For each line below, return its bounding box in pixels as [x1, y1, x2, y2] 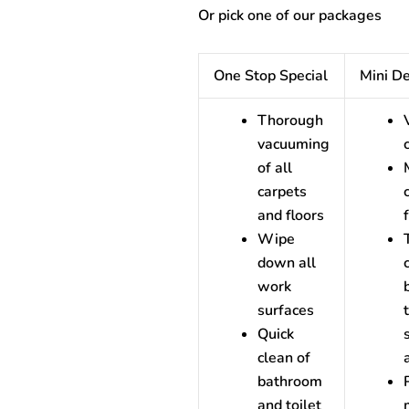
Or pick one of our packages [197, 5, 382, 26]
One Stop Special [213, 66, 328, 86]
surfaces [257, 300, 314, 320]
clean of [257, 348, 310, 368]
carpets [257, 182, 307, 202]
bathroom [257, 372, 322, 392]
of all [257, 158, 292, 178]
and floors [257, 205, 324, 225]
